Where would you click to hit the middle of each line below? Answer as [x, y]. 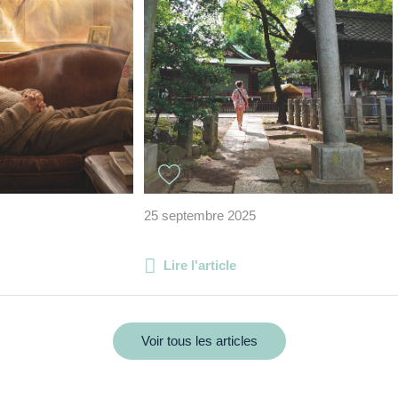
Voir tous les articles [199, 340]
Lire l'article [200, 265]
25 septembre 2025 [200, 215]
